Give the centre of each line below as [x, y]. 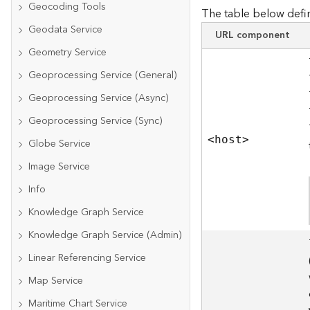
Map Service [56, 281]
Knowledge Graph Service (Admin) [105, 235]
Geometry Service [67, 53]
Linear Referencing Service [87, 258]
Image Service [59, 167]
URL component [253, 35]
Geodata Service [65, 30]
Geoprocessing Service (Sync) [95, 121]
